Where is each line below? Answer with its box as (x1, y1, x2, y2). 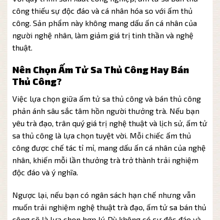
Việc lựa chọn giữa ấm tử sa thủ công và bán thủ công (12, 93, 201, 103)
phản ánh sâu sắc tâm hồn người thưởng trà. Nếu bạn (12, 106, 199, 115)
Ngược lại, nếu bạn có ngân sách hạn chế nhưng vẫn (12, 190, 195, 199)
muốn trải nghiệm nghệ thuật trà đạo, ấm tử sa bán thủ (12, 202, 206, 212)
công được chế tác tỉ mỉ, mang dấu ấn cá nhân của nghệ (12, 142, 206, 152)
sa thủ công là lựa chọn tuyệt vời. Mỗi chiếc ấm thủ (12, 130, 191, 140)
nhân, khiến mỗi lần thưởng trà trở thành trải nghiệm (12, 155, 198, 165)
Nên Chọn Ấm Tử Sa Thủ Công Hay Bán (12, 64, 189, 76)
